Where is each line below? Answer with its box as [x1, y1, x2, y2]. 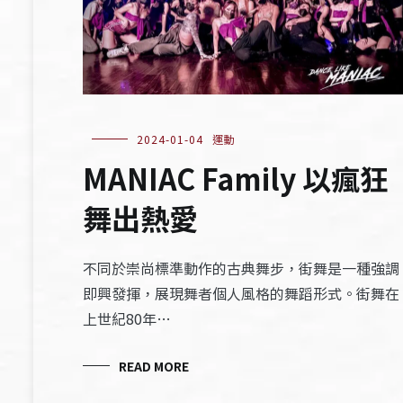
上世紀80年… [83, 308, 171, 330]
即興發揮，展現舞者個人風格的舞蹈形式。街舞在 [83, 282, 399, 305]
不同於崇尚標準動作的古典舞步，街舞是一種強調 [83, 257, 399, 280]
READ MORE [119, 357, 189, 376]
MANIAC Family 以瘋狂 [83, 157, 389, 200]
